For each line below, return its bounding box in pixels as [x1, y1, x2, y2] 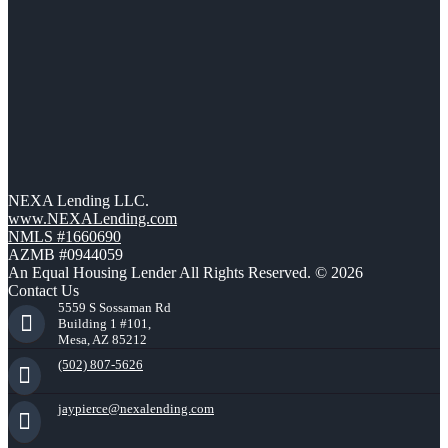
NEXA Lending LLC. [8, 192, 149, 210]
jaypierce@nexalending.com [58, 401, 214, 417]
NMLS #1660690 [8, 228, 121, 246]
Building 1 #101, [58, 316, 151, 332]
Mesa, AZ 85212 [58, 332, 147, 348]
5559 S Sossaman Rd [58, 300, 171, 316]
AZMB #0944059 [8, 246, 123, 264]
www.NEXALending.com [8, 210, 177, 228]
